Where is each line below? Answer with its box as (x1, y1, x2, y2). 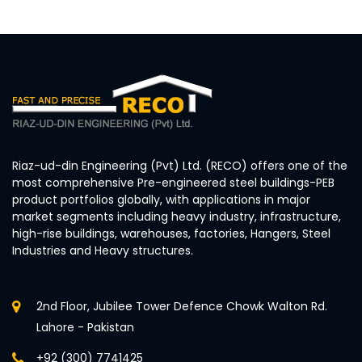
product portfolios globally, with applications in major (12, 191, 310, 208)
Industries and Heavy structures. (12, 242, 193, 259)
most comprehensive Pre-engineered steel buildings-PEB (12, 174, 335, 191)
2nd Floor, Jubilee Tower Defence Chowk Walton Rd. (36, 297, 327, 314)
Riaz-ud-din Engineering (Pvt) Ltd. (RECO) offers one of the (12, 157, 347, 174)
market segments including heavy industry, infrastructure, (12, 208, 341, 225)
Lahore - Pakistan (36, 318, 134, 335)
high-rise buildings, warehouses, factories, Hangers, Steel (12, 225, 330, 242)
